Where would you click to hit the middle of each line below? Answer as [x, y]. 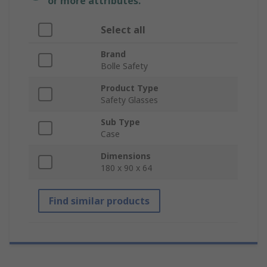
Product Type [130, 88]
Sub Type [120, 122]
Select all [123, 30]
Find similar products [99, 201]
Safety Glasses [129, 100]
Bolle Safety [124, 66]
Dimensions [126, 156]
